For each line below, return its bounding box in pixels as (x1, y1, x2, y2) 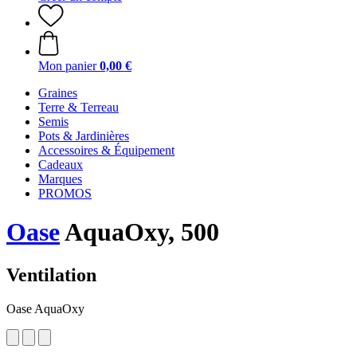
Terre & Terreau (38, 100, 119, 114)
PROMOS (38, 186, 92, 200)
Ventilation (6, 264, 96, 285)
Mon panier (38, 59, 96, 73)
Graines (38, 86, 77, 100)
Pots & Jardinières (38, 129, 129, 143)
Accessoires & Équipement (38, 143, 175, 157)
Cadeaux (38, 158, 83, 171)
